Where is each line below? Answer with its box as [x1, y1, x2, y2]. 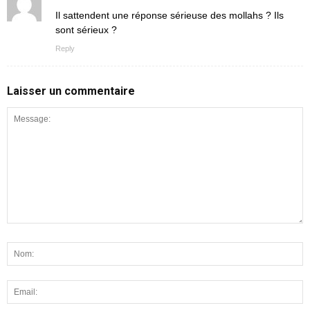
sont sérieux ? [55, 24, 117, 35]
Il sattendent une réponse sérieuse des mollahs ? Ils [55, 9, 284, 21]
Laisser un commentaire [7, 84, 135, 98]
